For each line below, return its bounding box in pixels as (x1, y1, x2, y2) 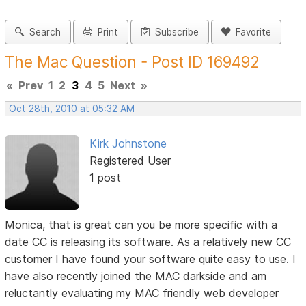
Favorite (230, 27, 272, 38)
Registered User (89, 154, 171, 168)
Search (24, 27, 61, 38)
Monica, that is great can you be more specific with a (5, 217, 278, 232)
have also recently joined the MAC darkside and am (5, 268, 267, 283)
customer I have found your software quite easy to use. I (5, 251, 296, 266)
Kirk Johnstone (89, 137, 167, 151)
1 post (89, 171, 121, 185)
